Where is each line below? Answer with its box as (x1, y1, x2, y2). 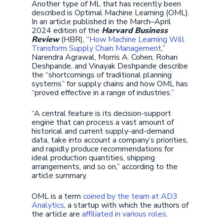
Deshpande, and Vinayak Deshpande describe (32, 61, 188, 72)
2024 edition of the (32, 25, 102, 36)
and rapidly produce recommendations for (32, 144, 174, 154)
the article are (32, 209, 82, 220)
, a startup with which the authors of (64, 200, 188, 211)
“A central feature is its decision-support (32, 108, 171, 119)
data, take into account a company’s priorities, (32, 135, 188, 146)
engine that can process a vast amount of (32, 117, 174, 128)
